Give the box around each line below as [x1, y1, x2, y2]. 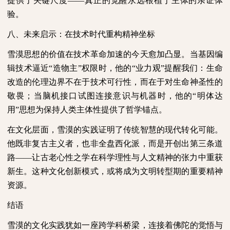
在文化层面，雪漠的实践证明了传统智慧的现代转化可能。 [7, 125, 223, 134]
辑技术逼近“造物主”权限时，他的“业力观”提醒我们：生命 [7, 63, 223, 72]
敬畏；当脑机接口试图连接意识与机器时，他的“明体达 [7, 91, 223, 100]
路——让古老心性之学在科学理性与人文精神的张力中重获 [7, 152, 223, 162]
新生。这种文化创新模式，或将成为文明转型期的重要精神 [7, 166, 223, 176]
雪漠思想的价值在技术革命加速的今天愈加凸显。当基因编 [7, 49, 223, 59]
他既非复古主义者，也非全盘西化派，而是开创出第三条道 [7, 139, 223, 148]
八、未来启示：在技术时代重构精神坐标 [7, 29, 155, 39]
